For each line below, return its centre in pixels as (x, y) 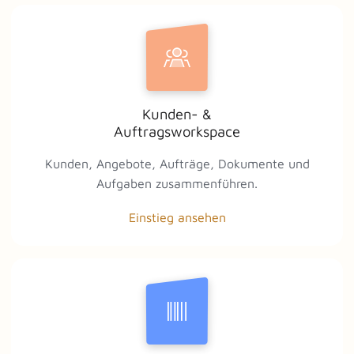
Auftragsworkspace (177, 132)
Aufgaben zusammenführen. (177, 184)
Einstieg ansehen (177, 218)
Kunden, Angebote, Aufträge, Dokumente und (177, 164)
